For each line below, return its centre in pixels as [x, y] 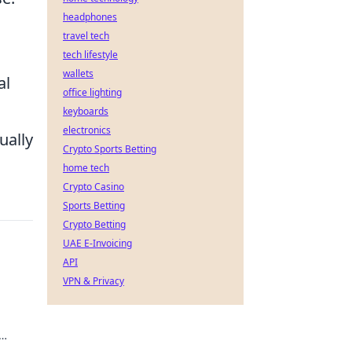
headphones [90, 17]
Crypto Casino [93, 187]
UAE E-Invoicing [97, 243]
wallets [78, 73]
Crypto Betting [94, 224]
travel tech [86, 36]
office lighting [92, 92]
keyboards [86, 111]
